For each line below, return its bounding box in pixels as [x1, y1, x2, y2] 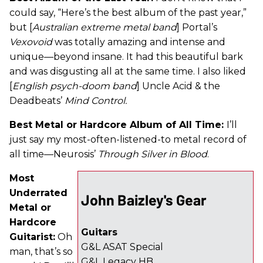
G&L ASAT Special [81, 241, 163, 253]
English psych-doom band [12, 80, 137, 92]
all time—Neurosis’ [9, 149, 98, 160]
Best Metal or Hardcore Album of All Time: [9, 119, 227, 131]
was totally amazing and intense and [52, 36, 225, 48]
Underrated [9, 187, 68, 199]
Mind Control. [65, 95, 127, 107]
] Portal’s [177, 22, 217, 33]
